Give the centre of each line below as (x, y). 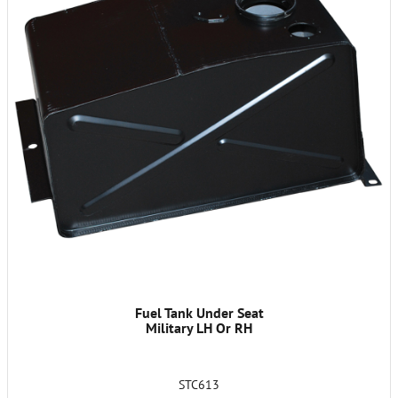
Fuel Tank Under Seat (199, 312)
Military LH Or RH (199, 327)
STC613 (199, 384)
